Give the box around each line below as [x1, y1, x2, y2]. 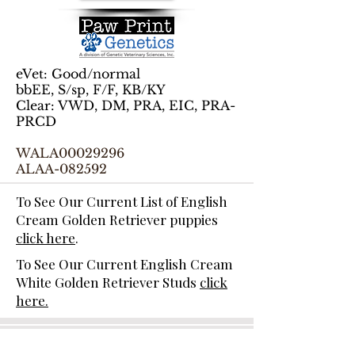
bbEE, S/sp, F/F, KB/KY [16, 82, 166, 97]
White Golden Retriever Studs [16, 273, 200, 291]
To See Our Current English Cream [16, 255, 233, 273]
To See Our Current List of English [16, 193, 227, 210]
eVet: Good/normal [16, 66, 140, 82]
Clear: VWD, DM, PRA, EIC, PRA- [16, 97, 235, 113]
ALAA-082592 [16, 161, 107, 177]
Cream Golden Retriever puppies [16, 211, 218, 228]
